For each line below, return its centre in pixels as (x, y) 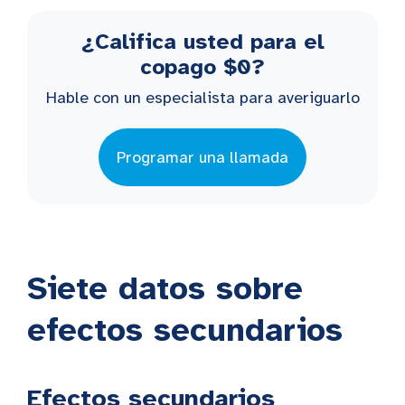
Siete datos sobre (165, 288)
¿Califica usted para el (202, 41)
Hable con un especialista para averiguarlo (202, 97)
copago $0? (202, 66)
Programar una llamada (202, 157)
